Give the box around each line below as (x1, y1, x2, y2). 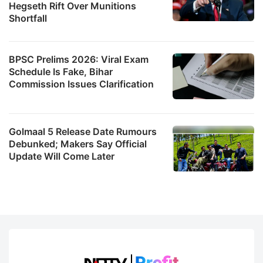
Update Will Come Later (9, 150, 114, 162)
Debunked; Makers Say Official (9, 137, 147, 150)
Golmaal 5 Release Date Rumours (9, 125, 157, 137)
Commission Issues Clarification (9, 77, 154, 90)
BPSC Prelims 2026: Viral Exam (9, 53, 149, 65)
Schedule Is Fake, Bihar (9, 65, 113, 77)
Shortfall (9, 12, 47, 24)
